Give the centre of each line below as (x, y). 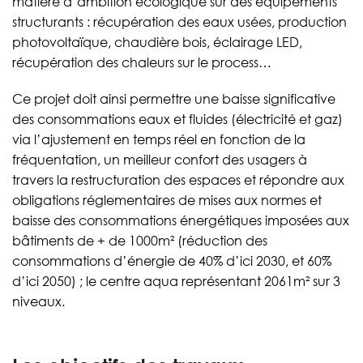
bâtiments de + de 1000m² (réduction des (140, 241)
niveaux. (38, 302)
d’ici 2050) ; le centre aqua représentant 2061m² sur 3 (176, 282)
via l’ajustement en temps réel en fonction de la (159, 140)
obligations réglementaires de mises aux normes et (167, 201)
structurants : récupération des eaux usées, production (179, 22)
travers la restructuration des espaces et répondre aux (178, 180)
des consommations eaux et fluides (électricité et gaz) (177, 120)
